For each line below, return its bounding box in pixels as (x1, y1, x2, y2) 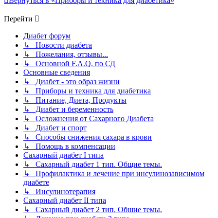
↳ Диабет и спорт (23, 123, 87, 132)
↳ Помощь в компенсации (23, 142, 115, 150)
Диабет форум (23, 31, 71, 40)
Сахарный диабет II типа (23, 196, 106, 204)
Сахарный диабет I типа (23, 150, 104, 159)
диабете (23, 178, 49, 186)
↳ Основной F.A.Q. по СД (23, 59, 115, 68)
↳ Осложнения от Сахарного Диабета (23, 114, 154, 123)
